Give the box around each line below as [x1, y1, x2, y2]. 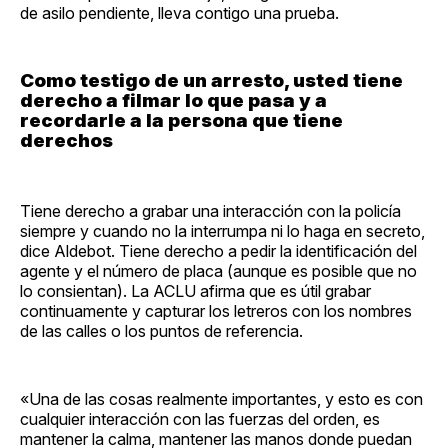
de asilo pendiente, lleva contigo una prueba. [20, 2, 339, 23]
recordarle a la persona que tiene [20, 108, 343, 132]
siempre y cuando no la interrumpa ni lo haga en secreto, [20, 221, 425, 242]
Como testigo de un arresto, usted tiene [20, 68, 403, 92]
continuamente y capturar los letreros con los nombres [20, 301, 412, 322]
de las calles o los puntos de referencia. [20, 321, 303, 342]
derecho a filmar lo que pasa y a [20, 88, 327, 112]
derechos [20, 128, 113, 152]
